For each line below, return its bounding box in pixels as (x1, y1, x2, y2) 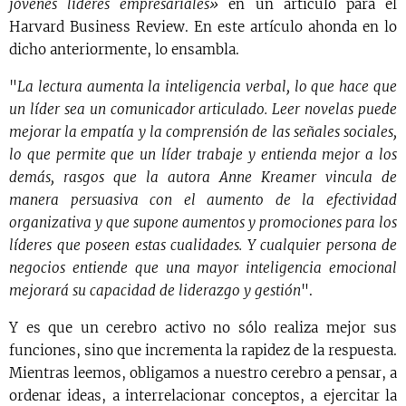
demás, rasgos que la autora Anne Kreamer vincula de (9, 168, 397, 186)
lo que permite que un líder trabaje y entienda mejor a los (9, 145, 397, 163)
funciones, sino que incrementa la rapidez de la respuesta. (9, 341, 397, 359)
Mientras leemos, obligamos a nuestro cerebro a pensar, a (9, 363, 397, 382)
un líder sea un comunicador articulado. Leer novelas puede (9, 100, 397, 118)
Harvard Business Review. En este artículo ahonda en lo (9, 17, 397, 35)
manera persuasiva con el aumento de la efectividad (9, 190, 397, 208)
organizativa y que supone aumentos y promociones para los (9, 213, 397, 231)
